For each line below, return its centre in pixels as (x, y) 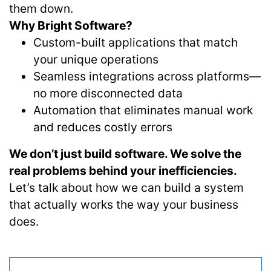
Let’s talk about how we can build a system (126, 188)
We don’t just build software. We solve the (125, 154)
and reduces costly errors (103, 127)
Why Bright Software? (71, 25)
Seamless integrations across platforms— (147, 76)
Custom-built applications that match (135, 42)
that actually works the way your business (124, 204)
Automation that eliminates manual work (143, 110)
